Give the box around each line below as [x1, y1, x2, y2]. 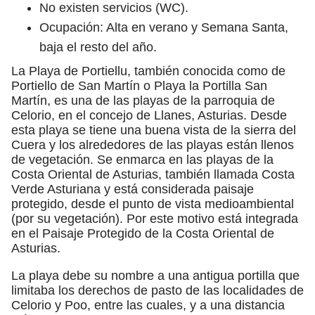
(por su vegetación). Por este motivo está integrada [11, 211, 298, 226]
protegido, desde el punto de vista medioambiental [11, 196, 294, 211]
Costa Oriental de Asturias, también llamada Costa [11, 167, 295, 181]
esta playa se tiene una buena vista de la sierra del [11, 122, 296, 137]
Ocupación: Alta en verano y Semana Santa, [39, 20, 288, 34]
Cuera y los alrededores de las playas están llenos [11, 137, 294, 152]
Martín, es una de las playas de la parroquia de [11, 93, 275, 108]
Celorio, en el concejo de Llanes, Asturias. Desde [11, 108, 287, 122]
